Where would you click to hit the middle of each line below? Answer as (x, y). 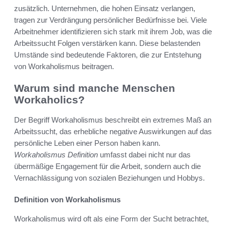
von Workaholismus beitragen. (64, 66)
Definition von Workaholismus (67, 200)
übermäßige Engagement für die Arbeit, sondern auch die (107, 166)
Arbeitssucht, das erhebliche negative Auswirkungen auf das (113, 132)
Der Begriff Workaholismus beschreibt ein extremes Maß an (113, 120)
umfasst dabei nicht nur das (144, 155)
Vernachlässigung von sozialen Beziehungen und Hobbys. (109, 178)
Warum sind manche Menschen (95, 88)
